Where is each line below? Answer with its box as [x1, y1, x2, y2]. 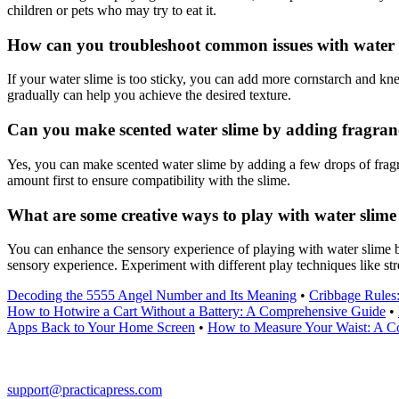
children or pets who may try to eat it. [7, 2, 216, 18]
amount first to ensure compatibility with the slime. [7, 172, 290, 188]
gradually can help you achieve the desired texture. [7, 87, 291, 103]
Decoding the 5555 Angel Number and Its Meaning [7, 288, 297, 304]
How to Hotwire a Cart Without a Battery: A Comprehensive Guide [7, 304, 386, 320]
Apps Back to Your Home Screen [7, 320, 195, 336]
